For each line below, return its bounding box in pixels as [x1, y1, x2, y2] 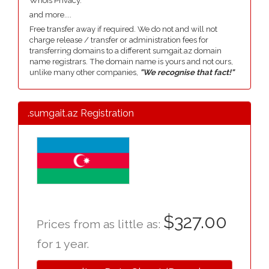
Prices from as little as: [37, 217, 163, 231]
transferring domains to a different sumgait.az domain [29, 46, 222, 55]
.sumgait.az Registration [28, 107, 134, 119]
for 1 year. [37, 237, 89, 251]
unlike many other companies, [29, 68, 140, 77]
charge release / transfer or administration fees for [29, 35, 208, 44]
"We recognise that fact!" [140, 68, 234, 77]
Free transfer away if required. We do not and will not [29, 25, 217, 34]
